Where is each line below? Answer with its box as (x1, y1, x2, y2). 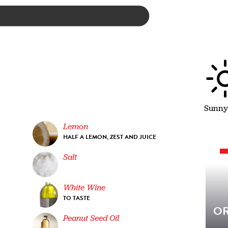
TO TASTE (63, 193, 91, 203)
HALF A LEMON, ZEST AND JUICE (63, 132, 157, 141)
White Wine (63, 182, 106, 193)
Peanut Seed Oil (63, 212, 120, 223)
